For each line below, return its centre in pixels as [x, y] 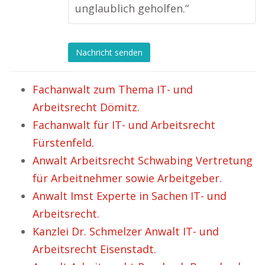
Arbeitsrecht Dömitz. [86, 107]
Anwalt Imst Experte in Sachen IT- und [130, 196]
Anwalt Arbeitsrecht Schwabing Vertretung [143, 161]
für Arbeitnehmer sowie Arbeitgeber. [127, 178]
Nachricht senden [109, 52]
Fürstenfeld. [63, 143]
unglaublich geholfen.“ [132, 9]
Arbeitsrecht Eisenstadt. [94, 249]
